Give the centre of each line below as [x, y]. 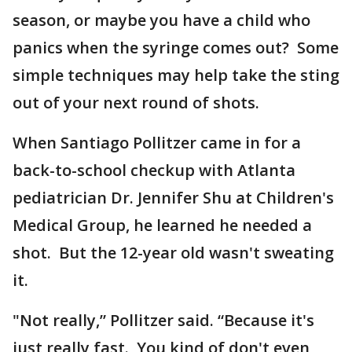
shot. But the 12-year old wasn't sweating [173, 253]
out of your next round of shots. [136, 103]
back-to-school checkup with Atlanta [154, 170]
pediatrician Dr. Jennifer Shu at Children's [173, 198]
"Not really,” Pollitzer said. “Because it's [163, 320]
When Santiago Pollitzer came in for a [157, 143]
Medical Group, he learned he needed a [162, 225]
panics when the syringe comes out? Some [176, 48]
